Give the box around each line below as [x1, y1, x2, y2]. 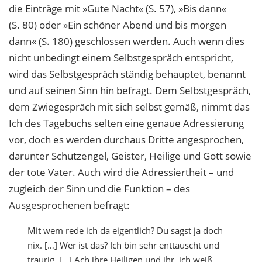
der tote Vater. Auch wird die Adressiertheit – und [9, 166, 234, 180]
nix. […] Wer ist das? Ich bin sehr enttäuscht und [27, 239, 219, 251]
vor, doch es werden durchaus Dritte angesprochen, [9, 133, 244, 147]
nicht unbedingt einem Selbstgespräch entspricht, [9, 51, 233, 65]
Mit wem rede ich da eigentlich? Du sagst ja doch [27, 225, 223, 237]
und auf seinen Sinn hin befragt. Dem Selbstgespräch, [9, 84, 251, 98]
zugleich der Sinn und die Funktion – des [9, 182, 190, 196]
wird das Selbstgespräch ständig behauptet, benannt [9, 67, 246, 81]
